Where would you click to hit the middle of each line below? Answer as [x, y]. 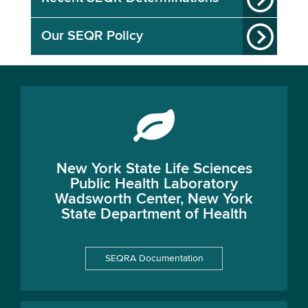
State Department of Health [154, 214]
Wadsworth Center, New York [154, 199]
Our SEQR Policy [92, 36]
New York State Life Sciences [154, 169]
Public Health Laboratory [154, 184]
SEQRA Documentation [154, 258]
